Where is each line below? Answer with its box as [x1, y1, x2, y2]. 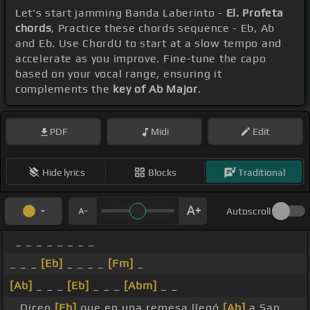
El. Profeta [226, 6, 284, 20]
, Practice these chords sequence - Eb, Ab [51, 21, 275, 35]
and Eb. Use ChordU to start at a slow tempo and [15, 37, 282, 51]
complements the [15, 82, 113, 96]
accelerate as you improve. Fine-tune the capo [15, 52, 266, 66]
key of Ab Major [113, 82, 198, 96]
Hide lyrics [42, 166, 85, 178]
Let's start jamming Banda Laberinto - [15, 6, 226, 20]
